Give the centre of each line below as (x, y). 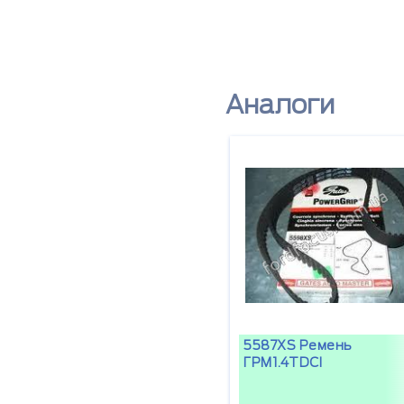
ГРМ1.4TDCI (283, 363)
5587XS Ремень (298, 346)
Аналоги (280, 105)
